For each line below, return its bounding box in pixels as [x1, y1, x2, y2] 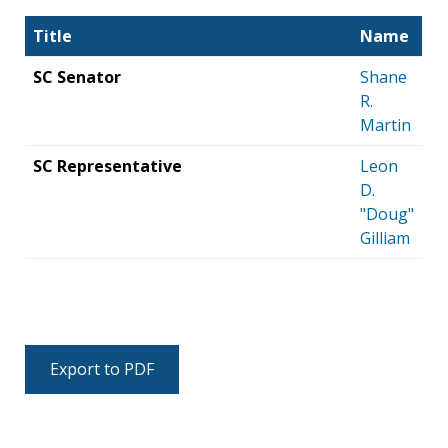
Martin [360, 113, 412, 136]
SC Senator [33, 65, 122, 88]
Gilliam [360, 226, 411, 249]
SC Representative [33, 154, 183, 177]
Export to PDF [50, 357, 155, 380]
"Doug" [360, 202, 415, 225]
